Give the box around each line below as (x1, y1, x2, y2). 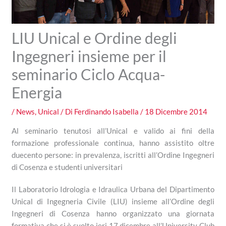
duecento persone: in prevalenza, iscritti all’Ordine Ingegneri (12, 150, 214, 160)
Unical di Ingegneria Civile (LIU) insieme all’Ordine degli (12, 197, 214, 206)
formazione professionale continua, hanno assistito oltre (12, 138, 214, 148)
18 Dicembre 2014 (145, 107, 208, 117)
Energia (12, 83, 63, 102)
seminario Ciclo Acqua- (12, 65, 165, 84)
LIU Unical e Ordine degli (12, 29, 178, 47)
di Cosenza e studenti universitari (12, 162, 123, 172)
